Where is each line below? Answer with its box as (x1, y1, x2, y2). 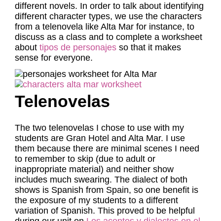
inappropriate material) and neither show (15, 164, 174, 174)
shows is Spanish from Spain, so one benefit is (15, 185, 198, 195)
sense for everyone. (15, 53, 95, 63)
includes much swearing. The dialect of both (15, 175, 187, 184)
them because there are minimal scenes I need (15, 144, 199, 153)
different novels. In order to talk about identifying (15, 1, 204, 11)
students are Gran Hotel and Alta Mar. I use (15, 133, 185, 143)
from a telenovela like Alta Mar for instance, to (15, 22, 194, 32)
